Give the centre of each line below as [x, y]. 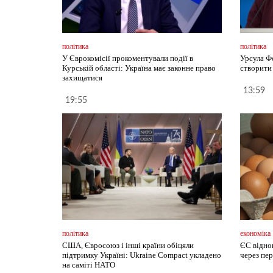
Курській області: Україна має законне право [139, 68]
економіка [256, 234]
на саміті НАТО [89, 265]
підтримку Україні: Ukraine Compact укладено [142, 255]
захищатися [82, 78]
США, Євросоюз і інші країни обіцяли [128, 246]
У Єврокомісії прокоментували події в [128, 58]
